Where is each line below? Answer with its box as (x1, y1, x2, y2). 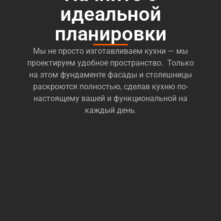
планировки (54, 22, 167, 46)
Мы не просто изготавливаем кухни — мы (33, 46, 188, 56)
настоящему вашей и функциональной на (34, 94, 187, 104)
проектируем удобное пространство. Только (27, 58, 194, 68)
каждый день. (84, 106, 137, 115)
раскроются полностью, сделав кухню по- (33, 82, 188, 92)
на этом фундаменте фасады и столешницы (29, 70, 192, 80)
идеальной (60, 2, 161, 26)
